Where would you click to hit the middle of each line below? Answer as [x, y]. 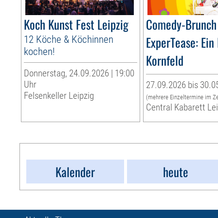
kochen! [39, 52]
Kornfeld [165, 60]
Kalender [75, 172]
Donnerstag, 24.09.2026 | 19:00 [79, 73]
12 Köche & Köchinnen [69, 39]
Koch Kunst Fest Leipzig [76, 24]
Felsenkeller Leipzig [59, 96]
